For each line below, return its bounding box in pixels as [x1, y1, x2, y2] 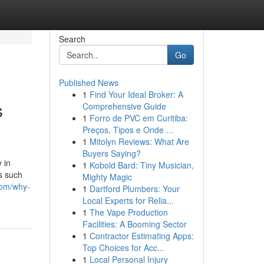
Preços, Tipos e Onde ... [82, 124, 173, 136]
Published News [58, 77, 118, 88]
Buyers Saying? [82, 147, 141, 159]
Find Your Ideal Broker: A [89, 88, 183, 100]
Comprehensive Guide [82, 100, 166, 112]
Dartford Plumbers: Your [89, 183, 180, 194]
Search [58, 33, 85, 45]
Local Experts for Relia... [82, 194, 174, 206]
